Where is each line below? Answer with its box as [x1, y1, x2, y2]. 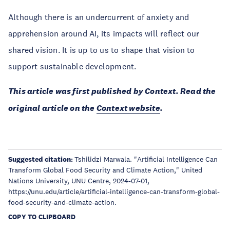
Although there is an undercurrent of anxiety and [8, 12, 189, 22]
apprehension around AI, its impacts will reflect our [8, 28, 200, 39]
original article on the [8, 103, 97, 113]
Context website [96, 103, 160, 113]
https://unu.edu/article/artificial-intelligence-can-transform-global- [8, 187, 220, 196]
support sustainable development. [8, 61, 137, 71]
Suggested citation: [8, 155, 74, 164]
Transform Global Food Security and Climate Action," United [8, 165, 202, 175]
